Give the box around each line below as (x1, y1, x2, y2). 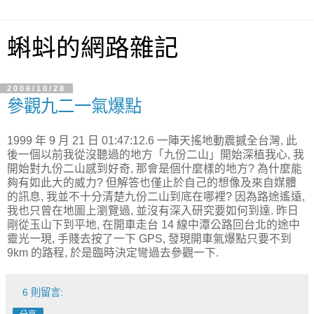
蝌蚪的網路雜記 (7, 34, 179, 61)
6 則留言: (22, 286, 64, 298)
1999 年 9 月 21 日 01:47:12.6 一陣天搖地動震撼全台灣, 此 (7, 134, 297, 146)
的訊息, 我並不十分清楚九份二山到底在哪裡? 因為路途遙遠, (7, 190, 305, 203)
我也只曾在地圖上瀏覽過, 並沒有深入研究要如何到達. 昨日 (7, 204, 299, 217)
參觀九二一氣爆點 (7, 97, 142, 116)
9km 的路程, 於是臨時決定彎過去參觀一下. (7, 246, 219, 259)
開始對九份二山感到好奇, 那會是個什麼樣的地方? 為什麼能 (7, 162, 302, 175)
